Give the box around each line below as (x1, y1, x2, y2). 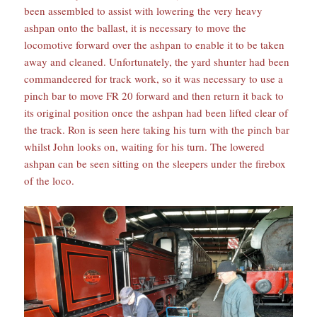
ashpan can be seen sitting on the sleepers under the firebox (24, 156, 287, 171)
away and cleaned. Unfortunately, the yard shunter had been (24, 54, 290, 69)
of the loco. (24, 173, 75, 188)
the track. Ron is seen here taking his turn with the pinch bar (24, 122, 290, 137)
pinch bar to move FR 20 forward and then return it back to (24, 88, 284, 103)
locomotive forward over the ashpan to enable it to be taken (24, 38, 285, 52)
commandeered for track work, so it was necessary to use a (24, 71, 284, 86)
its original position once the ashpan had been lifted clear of (24, 105, 289, 120)
